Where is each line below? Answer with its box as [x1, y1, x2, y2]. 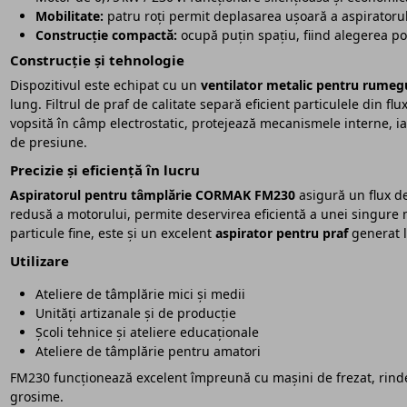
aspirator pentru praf [214, 224, 348, 243]
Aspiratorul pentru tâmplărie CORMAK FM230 [9, 186, 295, 204]
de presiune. [9, 133, 87, 151]
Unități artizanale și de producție [35, 303, 236, 322]
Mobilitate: [35, 6, 104, 25]
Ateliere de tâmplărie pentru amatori [35, 342, 261, 360]
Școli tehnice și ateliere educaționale [35, 323, 259, 341]
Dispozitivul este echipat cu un [9, 75, 201, 94]
